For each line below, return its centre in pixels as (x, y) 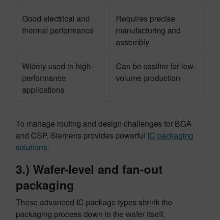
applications (43, 90)
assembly (133, 42)
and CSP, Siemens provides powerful (82, 135)
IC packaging (170, 135)
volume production (148, 78)
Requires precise (146, 18)
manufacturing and (148, 30)
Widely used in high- (58, 66)
